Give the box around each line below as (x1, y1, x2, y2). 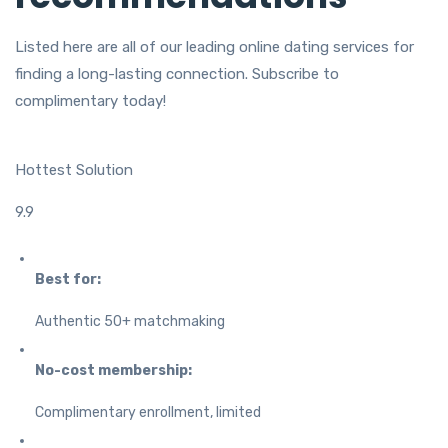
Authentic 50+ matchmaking (35, 313, 225, 331)
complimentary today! (15, 92, 166, 111)
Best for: (35, 271, 101, 289)
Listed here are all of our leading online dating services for (15, 38, 414, 57)
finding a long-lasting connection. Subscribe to (15, 65, 339, 84)
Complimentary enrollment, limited (35, 404, 261, 422)
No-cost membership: (35, 362, 192, 380)
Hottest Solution (15, 161, 133, 180)
